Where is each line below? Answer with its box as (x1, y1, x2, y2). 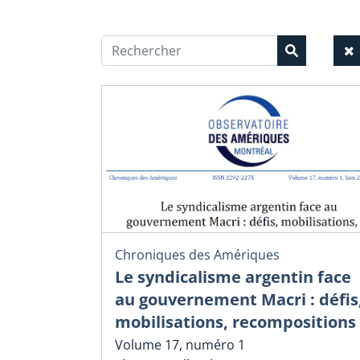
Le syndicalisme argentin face (115, 265, 351, 288)
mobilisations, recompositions (115, 310, 356, 333)
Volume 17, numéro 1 (115, 336, 245, 354)
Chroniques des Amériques (115, 245, 280, 264)
